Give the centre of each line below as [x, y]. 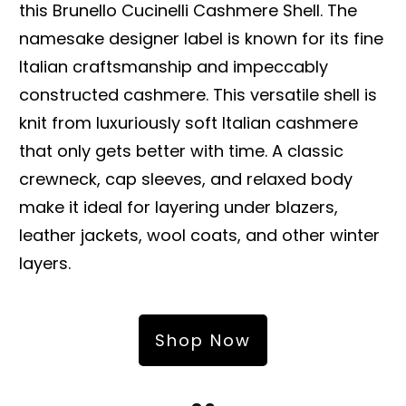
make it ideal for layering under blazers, [179, 207]
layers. [45, 263]
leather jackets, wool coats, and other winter [199, 235]
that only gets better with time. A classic [181, 150]
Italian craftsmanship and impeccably [174, 66]
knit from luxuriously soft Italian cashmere [188, 122]
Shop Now [203, 340]
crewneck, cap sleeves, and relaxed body [186, 179]
